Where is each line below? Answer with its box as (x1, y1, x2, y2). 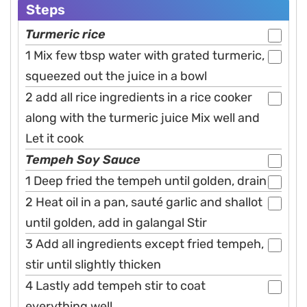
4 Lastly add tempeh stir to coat (25, 278, 206, 294)
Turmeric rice (25, 27, 106, 42)
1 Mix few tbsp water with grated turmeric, (25, 48, 265, 64)
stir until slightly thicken (25, 257, 161, 273)
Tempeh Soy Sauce (25, 152, 140, 168)
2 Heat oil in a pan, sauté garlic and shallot (25, 195, 262, 210)
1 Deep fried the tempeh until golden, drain (25, 173, 267, 189)
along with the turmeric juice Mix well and (25, 110, 260, 126)
